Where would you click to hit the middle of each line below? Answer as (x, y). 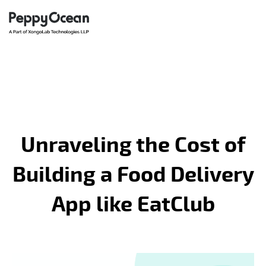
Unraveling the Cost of (133, 145)
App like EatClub (133, 205)
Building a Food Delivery (133, 175)
